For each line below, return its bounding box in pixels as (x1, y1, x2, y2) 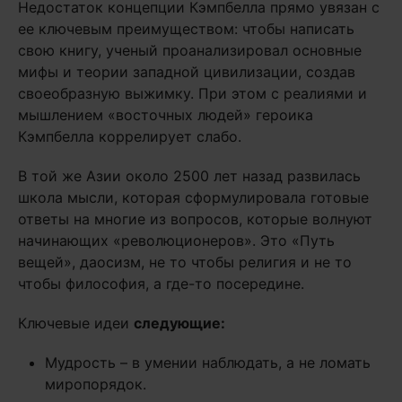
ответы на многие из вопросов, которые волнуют (18, 210, 372, 228)
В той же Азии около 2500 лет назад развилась (18, 167, 361, 185)
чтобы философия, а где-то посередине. (18, 275, 304, 293)
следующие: (134, 314, 225, 332)
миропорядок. (45, 375, 146, 393)
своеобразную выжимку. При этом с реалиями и (18, 84, 367, 102)
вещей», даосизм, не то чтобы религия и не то (18, 253, 352, 271)
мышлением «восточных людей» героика (18, 106, 313, 124)
